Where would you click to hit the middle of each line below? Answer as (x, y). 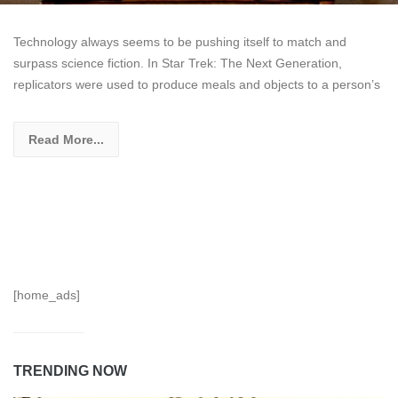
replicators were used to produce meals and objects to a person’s (197, 85)
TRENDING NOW (70, 371)
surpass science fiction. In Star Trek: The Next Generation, (178, 64)
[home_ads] (47, 295)
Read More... (66, 140)
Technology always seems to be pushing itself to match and (180, 42)
